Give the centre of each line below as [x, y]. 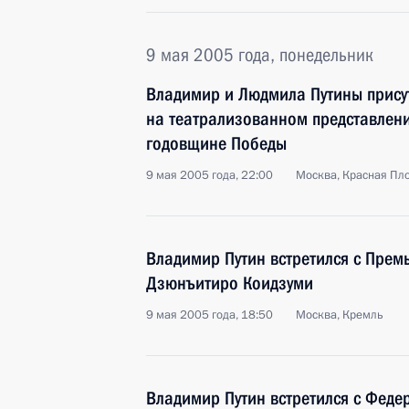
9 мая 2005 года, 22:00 [210, 175]
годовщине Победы [216, 143]
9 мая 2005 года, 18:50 [210, 315]
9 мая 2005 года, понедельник [260, 55]
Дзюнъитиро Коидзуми [230, 283]
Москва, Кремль [340, 315]
